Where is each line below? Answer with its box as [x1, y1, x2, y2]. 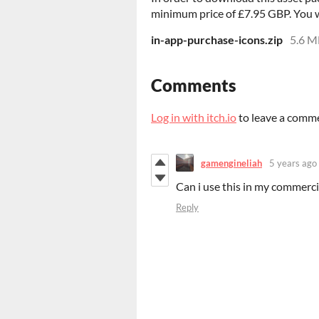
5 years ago [269, 157, 317, 169]
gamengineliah [201, 157, 262, 169]
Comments [151, 75, 236, 96]
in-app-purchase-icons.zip [151, 33, 283, 47]
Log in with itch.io [151, 110, 236, 125]
